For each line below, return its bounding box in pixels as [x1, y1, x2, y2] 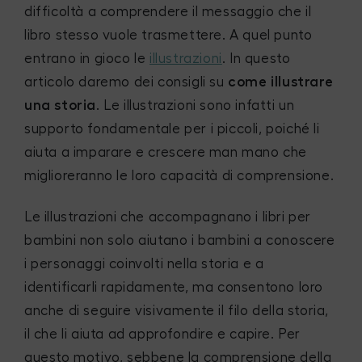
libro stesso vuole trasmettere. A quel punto [24, 28, 313, 42]
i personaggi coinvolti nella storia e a [24, 256, 264, 271]
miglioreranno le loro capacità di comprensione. [24, 169, 335, 183]
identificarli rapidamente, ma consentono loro [24, 280, 324, 294]
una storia [24, 99, 96, 112]
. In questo [221, 52, 291, 65]
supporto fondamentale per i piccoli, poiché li [24, 122, 320, 136]
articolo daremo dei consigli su [24, 75, 225, 89]
